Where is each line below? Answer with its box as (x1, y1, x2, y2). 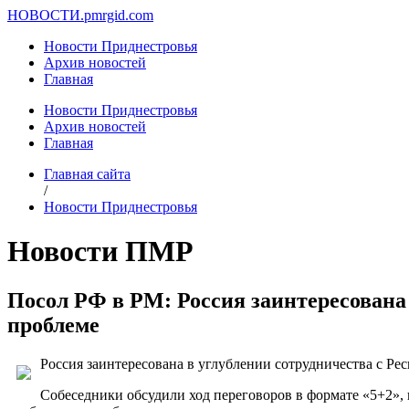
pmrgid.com (84, 7, 153, 23)
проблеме (7, 312, 105, 337)
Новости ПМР (7, 235, 194, 268)
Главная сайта (44, 166, 131, 182)
